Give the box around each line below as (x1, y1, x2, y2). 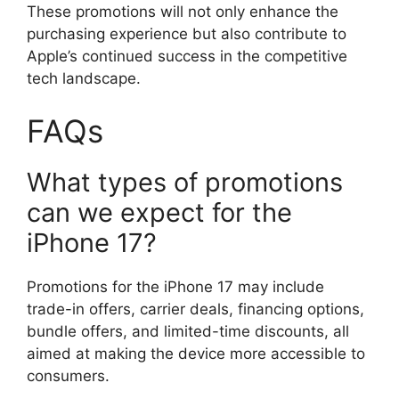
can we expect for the (27, 197, 292, 228)
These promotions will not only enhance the (27, 2, 338, 20)
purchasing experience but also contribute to (27, 24, 346, 43)
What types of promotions (27, 167, 343, 198)
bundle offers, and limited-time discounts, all (27, 322, 349, 340)
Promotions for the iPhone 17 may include (27, 278, 324, 296)
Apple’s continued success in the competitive (27, 46, 347, 65)
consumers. (27, 367, 110, 385)
